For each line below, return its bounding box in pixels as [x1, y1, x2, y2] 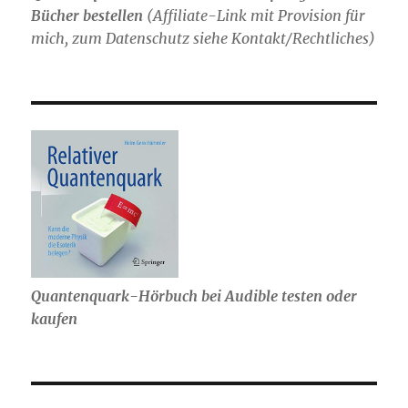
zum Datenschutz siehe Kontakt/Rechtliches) [68, 28, 376, 47]
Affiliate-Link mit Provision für [153, 5, 366, 25]
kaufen [31, 310, 78, 329]
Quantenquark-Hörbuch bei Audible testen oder [31, 287, 358, 306]
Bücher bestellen [31, 5, 144, 25]
